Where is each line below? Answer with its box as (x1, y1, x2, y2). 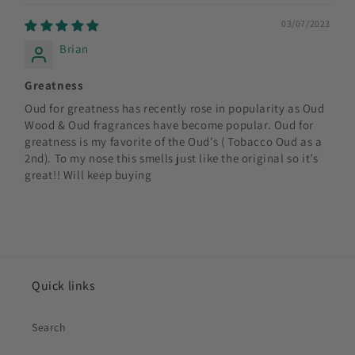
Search (32, 320, 67, 334)
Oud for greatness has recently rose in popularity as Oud (25, 100, 325, 116)
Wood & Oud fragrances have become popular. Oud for (25, 116, 315, 132)
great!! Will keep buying (25, 166, 152, 182)
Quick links (32, 277, 96, 294)
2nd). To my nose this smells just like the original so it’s (25, 150, 319, 166)
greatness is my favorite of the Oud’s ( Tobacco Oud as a (25, 133, 323, 149)
